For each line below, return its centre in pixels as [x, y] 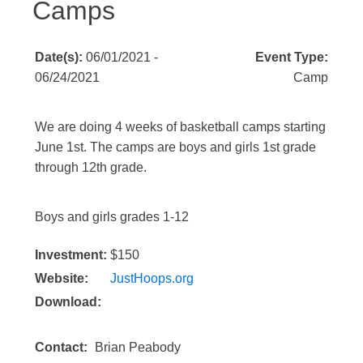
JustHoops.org [152, 278]
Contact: [61, 347]
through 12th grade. [91, 167]
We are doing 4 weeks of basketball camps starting [180, 127]
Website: [62, 278]
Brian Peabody [138, 347]
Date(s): [60, 57]
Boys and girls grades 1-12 [112, 217]
